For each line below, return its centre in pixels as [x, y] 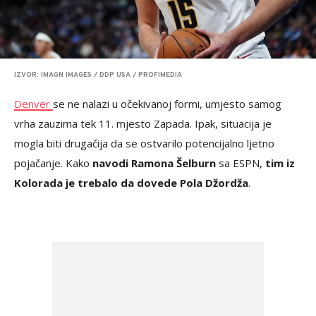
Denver [34, 103]
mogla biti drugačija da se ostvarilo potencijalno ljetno [144, 143]
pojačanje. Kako [53, 163]
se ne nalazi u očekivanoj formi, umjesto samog [167, 103]
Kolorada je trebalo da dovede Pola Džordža [131, 182]
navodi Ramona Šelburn [154, 163]
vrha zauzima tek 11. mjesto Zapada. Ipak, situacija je [143, 123]
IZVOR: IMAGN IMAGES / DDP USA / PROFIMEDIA [98, 75]
